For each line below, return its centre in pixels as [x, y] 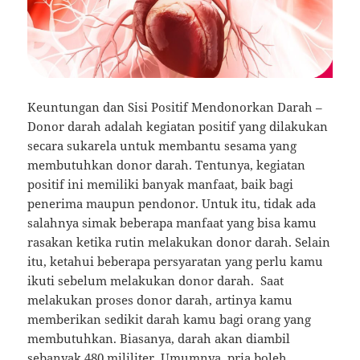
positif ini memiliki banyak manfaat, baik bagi [161, 184]
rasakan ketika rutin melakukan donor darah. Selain [179, 242]
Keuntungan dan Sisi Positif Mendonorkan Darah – [175, 107]
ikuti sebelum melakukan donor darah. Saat [156, 281]
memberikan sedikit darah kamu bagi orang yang [170, 319]
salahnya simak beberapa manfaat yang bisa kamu [172, 223]
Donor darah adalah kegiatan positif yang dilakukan [178, 127]
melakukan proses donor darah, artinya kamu [160, 300]
